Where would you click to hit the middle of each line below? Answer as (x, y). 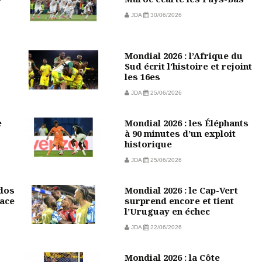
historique (148, 144)
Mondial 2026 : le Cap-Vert (181, 190)
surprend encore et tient (179, 200)
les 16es (142, 76)
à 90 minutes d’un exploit (180, 133)
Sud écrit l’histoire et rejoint (188, 66)
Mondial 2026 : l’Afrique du (183, 55)
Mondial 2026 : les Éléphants (186, 123)
